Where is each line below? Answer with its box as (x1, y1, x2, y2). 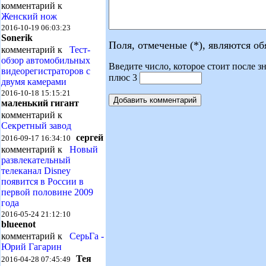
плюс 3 (109, 72, 140, 83)
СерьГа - (69, 231, 104, 241)
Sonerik (1, 33, 33, 43)
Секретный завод (1, 121, 71, 131)
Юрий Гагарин (1, 242, 62, 252)
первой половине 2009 (1, 187, 93, 197)
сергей (76, 132, 103, 142)
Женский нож (1, 11, 57, 21)
